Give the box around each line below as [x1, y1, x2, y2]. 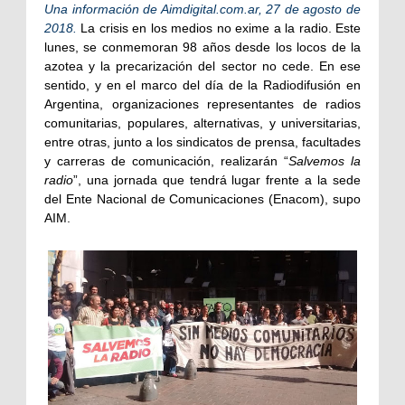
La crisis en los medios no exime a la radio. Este [80, 21, 362, 36]
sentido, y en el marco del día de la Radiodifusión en [44, 78, 361, 93]
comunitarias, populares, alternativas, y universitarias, [44, 116, 361, 131]
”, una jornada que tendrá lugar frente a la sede [73, 173, 361, 188]
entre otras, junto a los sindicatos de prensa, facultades [44, 135, 361, 150]
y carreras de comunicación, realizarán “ [44, 154, 288, 169]
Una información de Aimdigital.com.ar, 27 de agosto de [44, 2, 361, 17]
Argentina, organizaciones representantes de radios [44, 97, 361, 112]
